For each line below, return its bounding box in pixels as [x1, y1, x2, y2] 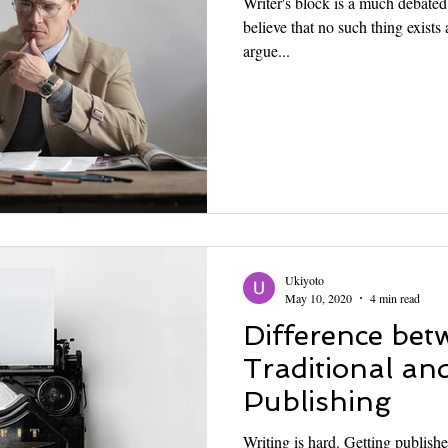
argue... [243, 40, 290, 61]
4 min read [370, 289, 420, 306]
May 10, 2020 [285, 289, 352, 306]
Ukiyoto [285, 272, 324, 288]
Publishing [243, 384, 391, 418]
